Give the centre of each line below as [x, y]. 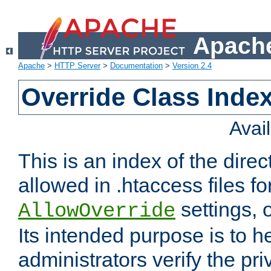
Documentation [136, 66]
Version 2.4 [192, 66]
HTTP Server [77, 66]
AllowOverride [97, 211]
